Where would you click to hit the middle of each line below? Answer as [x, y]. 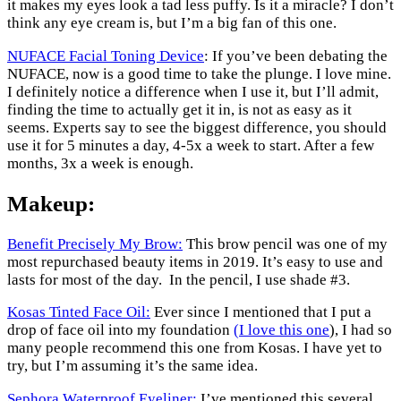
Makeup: [51, 203]
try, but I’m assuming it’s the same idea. [132, 366]
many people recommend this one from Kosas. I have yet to [195, 348]
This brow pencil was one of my [285, 243]
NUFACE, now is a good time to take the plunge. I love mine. [199, 73]
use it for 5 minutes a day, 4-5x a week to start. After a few [191, 145]
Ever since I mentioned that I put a [261, 312]
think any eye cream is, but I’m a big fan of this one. [172, 23]
